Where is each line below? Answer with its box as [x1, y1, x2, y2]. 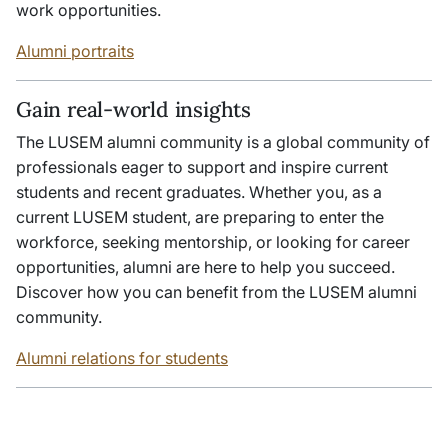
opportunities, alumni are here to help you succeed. [16, 256, 395, 277]
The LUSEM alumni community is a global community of [16, 131, 430, 152]
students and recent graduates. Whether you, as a [16, 181, 382, 202]
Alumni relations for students [16, 347, 228, 368]
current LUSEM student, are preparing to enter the [16, 206, 384, 227]
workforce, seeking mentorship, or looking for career [16, 231, 410, 252]
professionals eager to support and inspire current [16, 156, 388, 177]
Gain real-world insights [16, 95, 251, 123]
